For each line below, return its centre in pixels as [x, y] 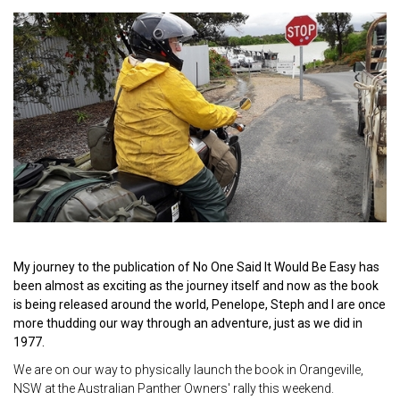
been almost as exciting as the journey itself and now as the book [196, 285]
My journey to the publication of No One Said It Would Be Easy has [196, 267]
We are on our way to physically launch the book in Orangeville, [188, 369]
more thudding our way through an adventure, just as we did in [188, 323]
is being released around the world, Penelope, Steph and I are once [200, 304]
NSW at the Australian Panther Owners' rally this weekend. [174, 388]
